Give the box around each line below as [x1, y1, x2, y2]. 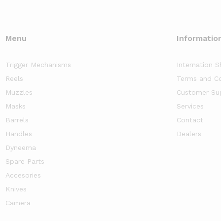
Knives [5, 184, 27, 193]
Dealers [177, 129, 202, 138]
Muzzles [5, 88, 33, 96]
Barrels [5, 115, 29, 124]
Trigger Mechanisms [5, 60, 71, 69]
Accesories [5, 171, 41, 179]
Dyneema [5, 143, 36, 151]
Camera [5, 198, 31, 207]
